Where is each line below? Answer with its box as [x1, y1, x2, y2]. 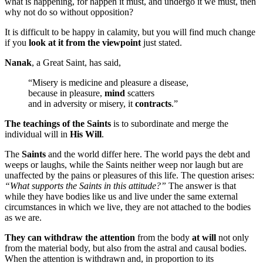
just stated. [141, 37, 182, 48]
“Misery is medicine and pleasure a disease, [28, 77, 188, 87]
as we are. [5, 212, 42, 222]
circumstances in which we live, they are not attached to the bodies [5, 201, 251, 212]
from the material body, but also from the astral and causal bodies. [5, 242, 247, 253]
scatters [125, 87, 154, 98]
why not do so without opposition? [5, 6, 133, 17]
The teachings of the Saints [5, 118, 111, 129]
